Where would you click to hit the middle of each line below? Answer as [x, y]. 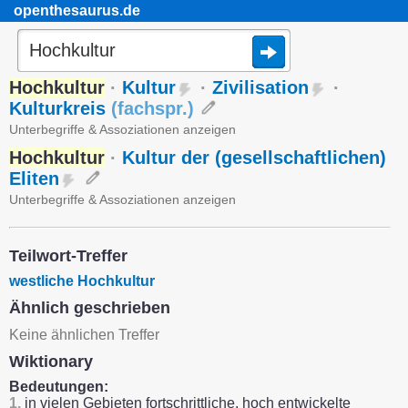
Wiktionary [51, 362]
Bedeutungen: [59, 387]
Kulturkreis [60, 108]
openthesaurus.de [77, 10]
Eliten [34, 178]
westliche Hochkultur [82, 281]
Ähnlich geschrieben [90, 308]
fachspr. [153, 108]
